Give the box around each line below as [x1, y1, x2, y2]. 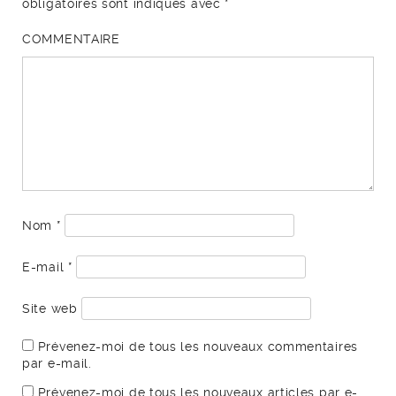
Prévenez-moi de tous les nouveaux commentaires [37, 339, 358, 354]
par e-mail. [22, 356, 92, 371]
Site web [22, 301, 78, 316]
